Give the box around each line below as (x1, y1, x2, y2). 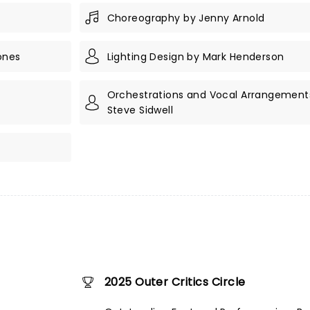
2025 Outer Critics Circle (104, 274, 246, 290)
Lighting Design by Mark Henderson (107, 49, 284, 64)
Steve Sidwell (107, 103, 174, 117)
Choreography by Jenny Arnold (107, 10, 265, 25)
